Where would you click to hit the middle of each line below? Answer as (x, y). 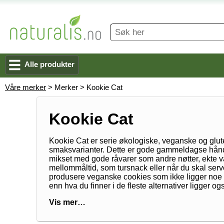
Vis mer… (67, 202)
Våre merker (25, 87)
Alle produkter (49, 64)
